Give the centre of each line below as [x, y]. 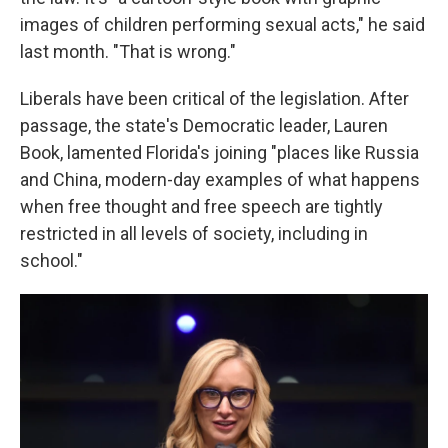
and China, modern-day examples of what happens [220, 179]
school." [51, 260]
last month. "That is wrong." [128, 51]
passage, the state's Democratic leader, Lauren [204, 125]
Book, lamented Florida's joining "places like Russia [219, 152]
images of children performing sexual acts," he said [222, 24]
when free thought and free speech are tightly [201, 206]
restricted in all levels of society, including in [194, 233]
